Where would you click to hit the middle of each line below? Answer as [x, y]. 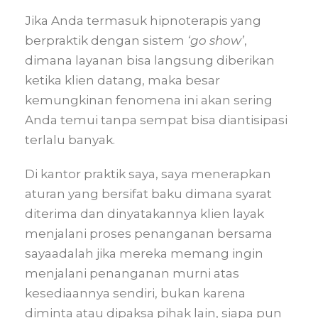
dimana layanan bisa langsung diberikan [150, 60]
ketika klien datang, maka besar [122, 80]
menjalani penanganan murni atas [132, 273]
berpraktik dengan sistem [106, 40]
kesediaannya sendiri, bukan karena [135, 293]
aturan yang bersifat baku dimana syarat [148, 194]
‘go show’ [216, 40]
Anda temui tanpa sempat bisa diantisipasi [156, 120]
